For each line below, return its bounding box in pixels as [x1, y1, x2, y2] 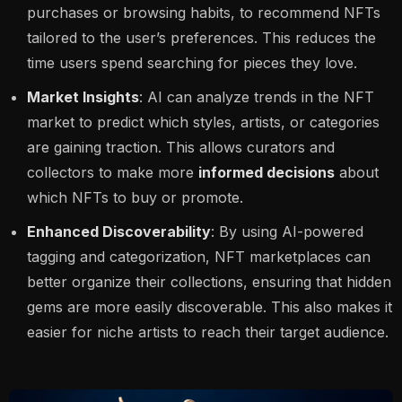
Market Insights [27, 87, 139, 106]
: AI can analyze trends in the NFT [139, 87, 374, 106]
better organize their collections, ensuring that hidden [27, 272, 391, 291]
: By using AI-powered [211, 222, 363, 240]
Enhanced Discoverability [27, 222, 211, 240]
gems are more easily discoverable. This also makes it [27, 297, 392, 316]
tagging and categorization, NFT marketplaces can [27, 247, 371, 266]
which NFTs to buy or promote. [27, 188, 243, 206]
